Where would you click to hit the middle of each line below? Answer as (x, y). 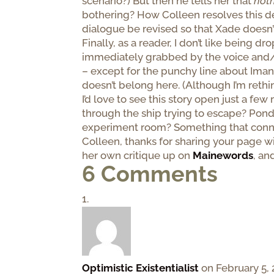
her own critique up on (138, 156)
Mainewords (223, 156)
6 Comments (150, 174)
